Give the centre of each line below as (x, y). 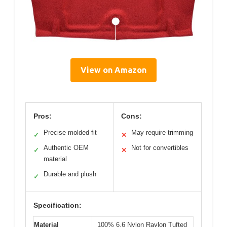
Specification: (58, 205)
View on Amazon (113, 70)
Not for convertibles (160, 148)
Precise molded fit (70, 133)
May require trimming (162, 133)
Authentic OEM (66, 148)
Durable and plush (70, 174)
